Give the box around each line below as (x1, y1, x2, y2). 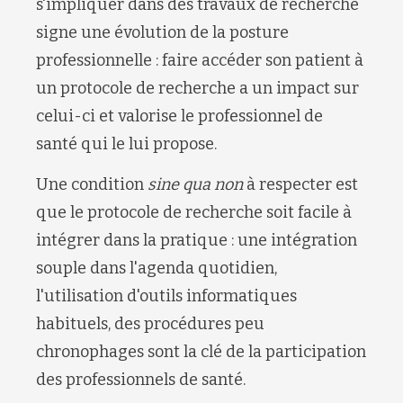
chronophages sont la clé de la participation (36, 341, 366, 362)
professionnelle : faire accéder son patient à (36, 50, 363, 71)
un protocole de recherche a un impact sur (36, 78, 359, 99)
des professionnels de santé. (36, 369, 246, 390)
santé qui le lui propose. (36, 134, 217, 155)
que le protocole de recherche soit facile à (36, 201, 352, 222)
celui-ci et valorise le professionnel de (36, 106, 323, 127)
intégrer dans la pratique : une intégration (36, 229, 357, 250)
